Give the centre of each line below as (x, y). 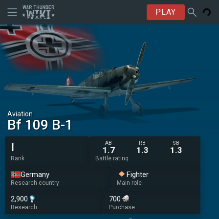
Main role (129, 183)
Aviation (20, 114)
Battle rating (112, 158)
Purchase (122, 207)
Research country (35, 183)
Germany (35, 174)
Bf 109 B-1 (40, 126)
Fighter (138, 174)
